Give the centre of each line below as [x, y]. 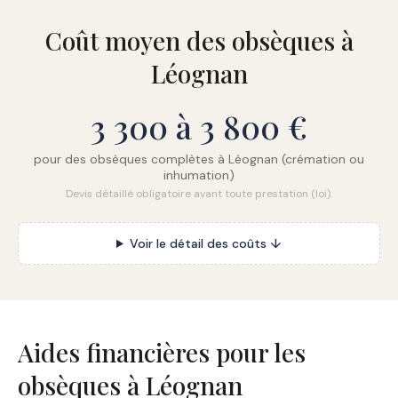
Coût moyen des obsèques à [199, 40]
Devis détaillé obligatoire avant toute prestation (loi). [199, 194]
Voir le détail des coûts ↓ [205, 243]
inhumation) [199, 175]
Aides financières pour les [162, 352]
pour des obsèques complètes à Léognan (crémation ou [199, 159]
